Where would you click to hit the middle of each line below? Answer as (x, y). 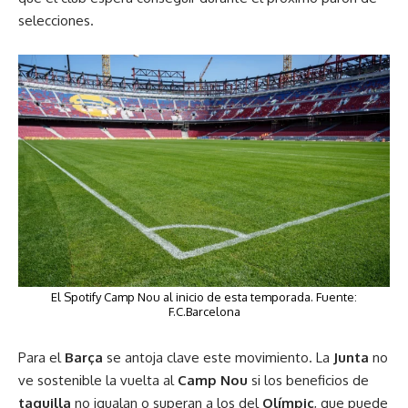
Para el (41, 357)
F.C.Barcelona (204, 311)
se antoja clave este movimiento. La (218, 357)
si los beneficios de (308, 380)
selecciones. (56, 20)
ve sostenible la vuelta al (98, 380)
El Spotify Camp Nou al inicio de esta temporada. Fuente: (204, 297)
